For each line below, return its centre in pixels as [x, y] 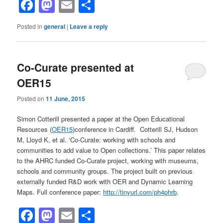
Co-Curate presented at [76, 67]
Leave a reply [89, 27]
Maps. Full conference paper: [60, 192]
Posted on [32, 98]
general [55, 27]
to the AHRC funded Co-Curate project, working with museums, [108, 160]
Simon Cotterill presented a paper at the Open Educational [101, 118]
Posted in [30, 26]
